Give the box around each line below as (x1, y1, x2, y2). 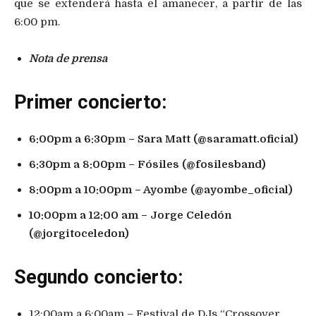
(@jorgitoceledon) (29, 226, 129, 240)
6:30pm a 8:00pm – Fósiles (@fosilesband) (29, 157, 266, 171)
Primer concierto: (14, 90, 166, 114)
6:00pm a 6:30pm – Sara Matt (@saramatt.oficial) (29, 132, 298, 145)
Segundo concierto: (14, 265, 183, 288)
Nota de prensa (29, 51, 107, 65)
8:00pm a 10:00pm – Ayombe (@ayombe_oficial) (29, 183, 293, 196)
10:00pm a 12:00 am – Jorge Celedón (29, 208, 231, 221)
